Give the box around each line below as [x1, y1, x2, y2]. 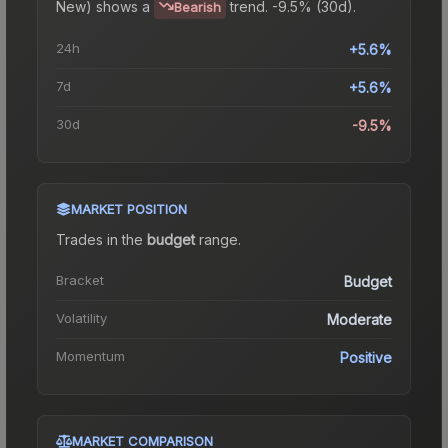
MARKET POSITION [71, 200, 187, 217]
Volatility [56, 309, 107, 326]
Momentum [56, 347, 125, 364]
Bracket [56, 271, 104, 288]
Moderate [327, 310, 392, 328]
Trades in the [56, 230, 147, 248]
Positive [340, 348, 392, 366]
